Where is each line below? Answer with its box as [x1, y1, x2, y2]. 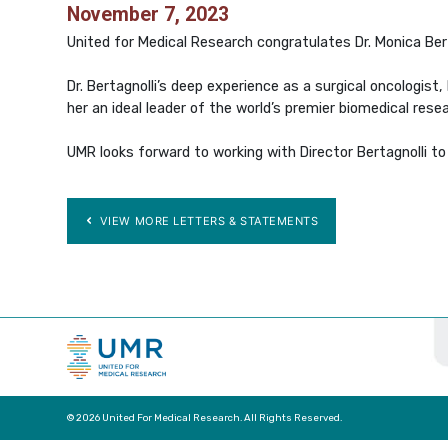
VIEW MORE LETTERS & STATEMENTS [96, 213, 319, 228]
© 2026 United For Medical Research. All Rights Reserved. [67, 412, 343, 424]
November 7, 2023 [67, 2, 230, 26]
